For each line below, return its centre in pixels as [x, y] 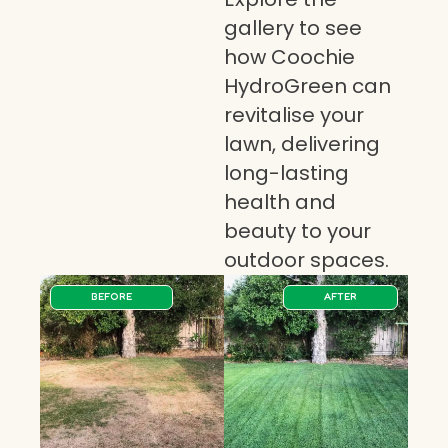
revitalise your [294, 114]
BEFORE [111, 295]
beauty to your [297, 230]
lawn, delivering [302, 143]
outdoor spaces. [306, 259]
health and [280, 201]
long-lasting [286, 172]
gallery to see [293, 27]
